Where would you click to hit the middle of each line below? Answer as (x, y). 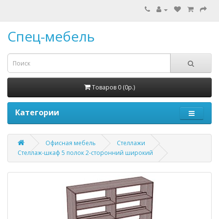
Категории (37, 112)
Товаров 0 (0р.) (113, 87)
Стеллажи (131, 143)
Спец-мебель (51, 36)
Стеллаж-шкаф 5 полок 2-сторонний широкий (85, 153)
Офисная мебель (71, 143)
